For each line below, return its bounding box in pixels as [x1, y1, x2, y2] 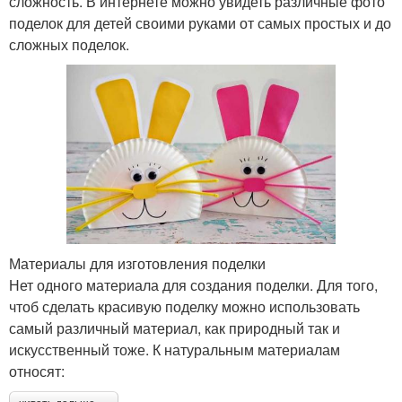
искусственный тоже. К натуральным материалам [9, 338, 340, 360]
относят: [9, 360, 65, 381]
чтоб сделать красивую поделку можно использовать [9, 295, 360, 317]
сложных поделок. [9, 33, 129, 55]
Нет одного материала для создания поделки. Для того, [9, 274, 378, 295]
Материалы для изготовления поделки [9, 252, 266, 274]
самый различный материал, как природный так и [9, 317, 340, 338]
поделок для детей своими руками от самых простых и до [9, 12, 391, 33]
